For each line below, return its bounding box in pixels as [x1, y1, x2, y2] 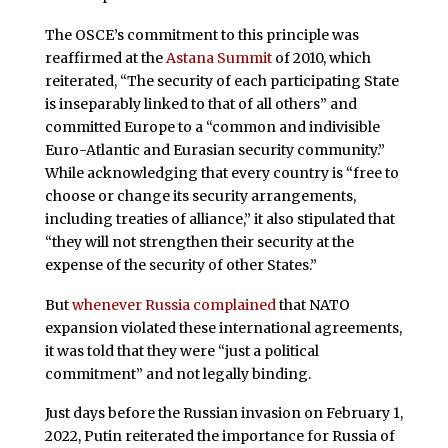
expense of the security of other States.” [44, 255, 317, 274]
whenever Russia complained [71, 295, 276, 314]
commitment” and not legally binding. [44, 364, 311, 383]
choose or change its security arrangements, [44, 186, 356, 205]
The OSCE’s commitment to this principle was [44, 25, 359, 44]
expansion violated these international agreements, [44, 318, 402, 337]
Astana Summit [165, 48, 272, 67]
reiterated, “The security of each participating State [44, 71, 399, 90]
